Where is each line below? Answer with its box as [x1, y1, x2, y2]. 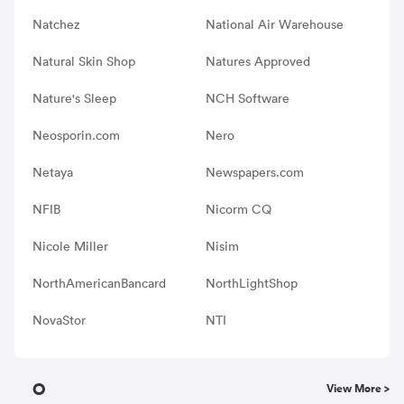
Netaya [32, 163, 73, 180]
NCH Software [205, 89, 289, 106]
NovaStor [32, 311, 86, 328]
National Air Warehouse [205, 15, 344, 32]
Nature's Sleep [32, 89, 116, 106]
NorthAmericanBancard [32, 274, 166, 291]
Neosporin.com [32, 126, 120, 143]
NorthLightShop [205, 274, 298, 291]
